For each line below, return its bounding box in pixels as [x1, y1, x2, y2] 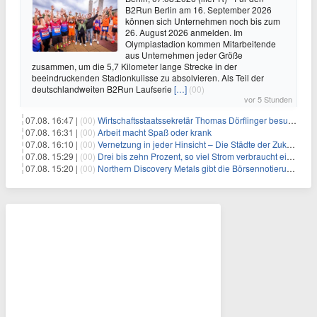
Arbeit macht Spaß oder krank [98, 125, 212, 138]
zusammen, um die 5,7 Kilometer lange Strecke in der [32, 59, 237, 72]
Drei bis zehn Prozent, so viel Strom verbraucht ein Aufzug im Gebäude [98, 149, 287, 162]
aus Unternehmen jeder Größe [125, 48, 243, 61]
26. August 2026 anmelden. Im [125, 25, 243, 38]
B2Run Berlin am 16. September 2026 [125, 3, 272, 16]
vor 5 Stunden [244, 93, 292, 105]
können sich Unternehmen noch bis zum [125, 14, 280, 27]
